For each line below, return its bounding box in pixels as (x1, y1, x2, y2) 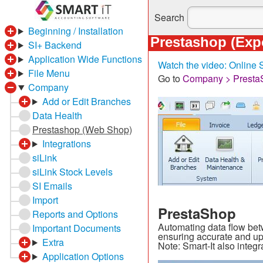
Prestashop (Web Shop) (32, 123, 132, 136)
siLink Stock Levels (32, 165, 113, 178)
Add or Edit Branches (42, 95, 131, 108)
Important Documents (32, 221, 121, 235)
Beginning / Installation (28, 24, 123, 38)
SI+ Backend (28, 38, 82, 52)
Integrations (42, 137, 91, 150)
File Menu (28, 66, 70, 80)
